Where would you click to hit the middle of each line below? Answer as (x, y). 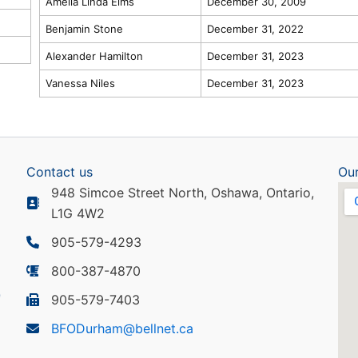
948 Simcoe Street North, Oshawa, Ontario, (183, 193)
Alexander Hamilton (94, 56)
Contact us (60, 172)
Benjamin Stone (84, 28)
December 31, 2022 (255, 28)
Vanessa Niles (80, 83)
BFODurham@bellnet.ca (123, 329)
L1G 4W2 (78, 214)
